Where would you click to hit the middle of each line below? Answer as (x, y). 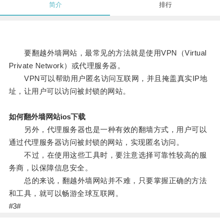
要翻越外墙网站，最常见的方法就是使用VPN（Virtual (108, 53)
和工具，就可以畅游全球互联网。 (66, 193)
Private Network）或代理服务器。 (67, 66)
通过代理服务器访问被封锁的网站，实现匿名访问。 (96, 142)
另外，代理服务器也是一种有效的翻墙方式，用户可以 (108, 130)
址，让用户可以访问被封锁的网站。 (69, 91)
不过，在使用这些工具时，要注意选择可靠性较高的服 (108, 155)
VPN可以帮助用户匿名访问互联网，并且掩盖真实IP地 (108, 79)
